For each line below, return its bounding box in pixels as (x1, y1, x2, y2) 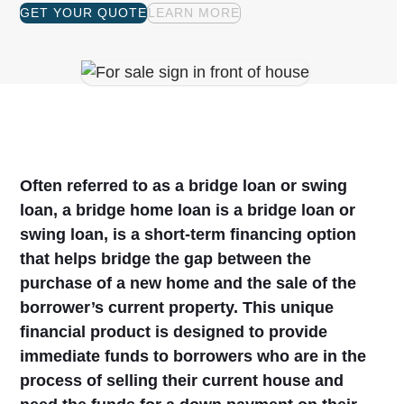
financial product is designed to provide (20, 323, 328, 341)
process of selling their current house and (20, 372, 344, 390)
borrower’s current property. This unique (20, 298, 335, 317)
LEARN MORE (148, 5, 241, 20)
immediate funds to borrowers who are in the (20, 347, 367, 365)
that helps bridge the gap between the (20, 250, 312, 268)
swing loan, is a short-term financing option (20, 225, 357, 243)
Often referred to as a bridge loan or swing (20, 177, 348, 195)
